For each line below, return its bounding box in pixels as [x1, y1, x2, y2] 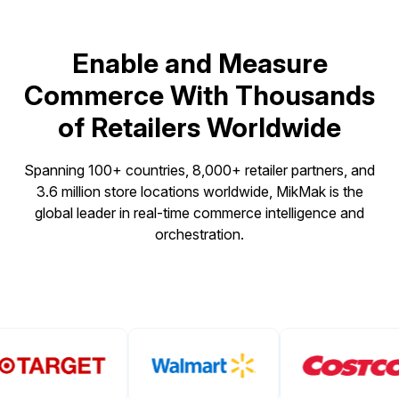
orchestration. [155, 225, 244, 244]
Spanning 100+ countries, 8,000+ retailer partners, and [24, 161, 375, 180]
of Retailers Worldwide [58, 111, 341, 144]
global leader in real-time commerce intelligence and [35, 204, 364, 223]
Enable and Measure [71, 47, 328, 80]
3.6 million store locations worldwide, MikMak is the [36, 183, 363, 201]
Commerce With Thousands [24, 79, 375, 112]
